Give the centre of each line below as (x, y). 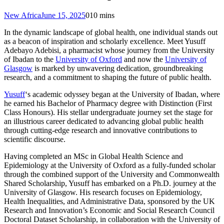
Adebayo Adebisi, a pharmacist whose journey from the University (109, 50)
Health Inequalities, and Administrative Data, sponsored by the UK (109, 201)
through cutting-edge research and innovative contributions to (100, 130)
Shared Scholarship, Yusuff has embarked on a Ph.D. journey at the (110, 183)
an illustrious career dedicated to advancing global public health (104, 121)
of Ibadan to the (30, 59)
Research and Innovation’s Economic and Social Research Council (109, 210)
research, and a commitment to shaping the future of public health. (108, 77)
